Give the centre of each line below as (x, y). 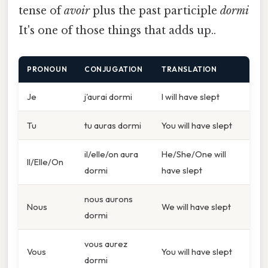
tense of (41, 10)
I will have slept (191, 97)
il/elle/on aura (111, 154)
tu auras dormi (113, 126)
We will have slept (196, 207)
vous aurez (106, 244)
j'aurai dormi (108, 97)
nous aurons (109, 199)
